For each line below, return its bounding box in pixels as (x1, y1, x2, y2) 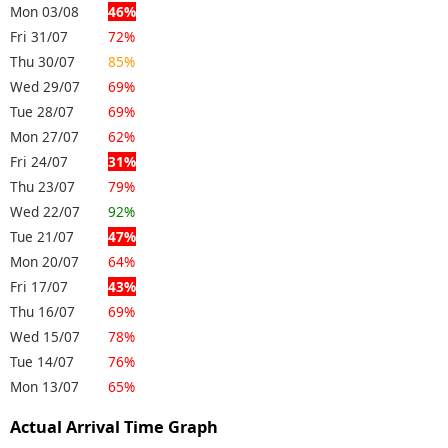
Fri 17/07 (10, 277, 68, 297)
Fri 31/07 (10, 27, 68, 47)
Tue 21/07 (10, 227, 74, 247)
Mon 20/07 (10, 252, 79, 272)
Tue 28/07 (10, 102, 74, 122)
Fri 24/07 (10, 152, 68, 172)
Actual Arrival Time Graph (10, 415, 218, 438)
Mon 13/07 (10, 377, 79, 397)
